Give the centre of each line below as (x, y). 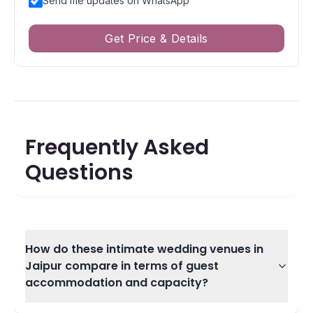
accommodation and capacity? (117, 283)
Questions (79, 173)
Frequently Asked (117, 147)
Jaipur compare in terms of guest (122, 266)
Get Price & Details (156, 38)
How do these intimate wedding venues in (144, 249)
